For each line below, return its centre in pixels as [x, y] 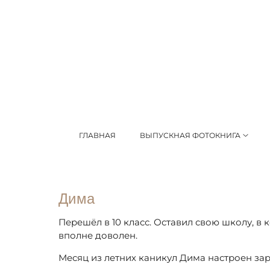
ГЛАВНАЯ [98, 135]
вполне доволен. [98, 235]
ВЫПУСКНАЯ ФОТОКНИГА [190, 135]
